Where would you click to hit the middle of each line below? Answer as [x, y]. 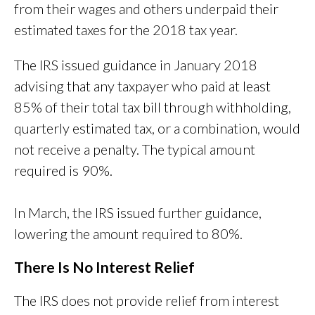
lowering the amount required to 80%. [128, 234]
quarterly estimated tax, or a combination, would [157, 128]
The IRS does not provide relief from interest [147, 301]
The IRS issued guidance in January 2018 [136, 65]
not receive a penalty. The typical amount [135, 149]
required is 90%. [63, 171]
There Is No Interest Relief [104, 267]
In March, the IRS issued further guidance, [138, 213]
